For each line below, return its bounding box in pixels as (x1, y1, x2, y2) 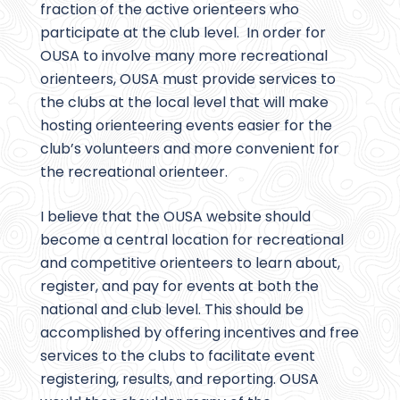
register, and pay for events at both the (40, 276, 319, 297)
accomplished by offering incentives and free (40, 322, 359, 344)
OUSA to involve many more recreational (40, 46, 328, 67)
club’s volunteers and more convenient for (40, 138, 339, 160)
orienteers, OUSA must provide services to (40, 69, 336, 90)
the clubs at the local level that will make (40, 92, 329, 113)
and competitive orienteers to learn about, (40, 253, 340, 274)
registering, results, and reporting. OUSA (40, 369, 319, 390)
